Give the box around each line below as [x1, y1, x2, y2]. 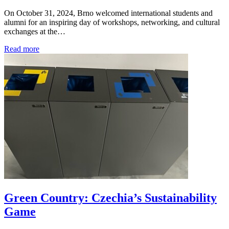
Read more [4, 44, 39, 54]
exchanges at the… [4, 27, 65, 36]
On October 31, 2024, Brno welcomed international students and [4, 9, 213, 18]
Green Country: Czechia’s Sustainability [4, 191, 217, 205]
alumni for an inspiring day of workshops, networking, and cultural [4, 18, 220, 27]
